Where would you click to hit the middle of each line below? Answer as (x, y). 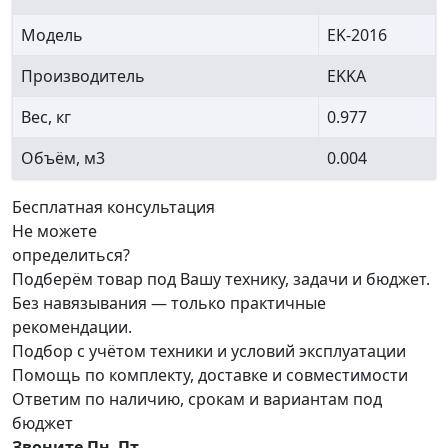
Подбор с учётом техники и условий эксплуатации (209, 351)
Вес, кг (46, 117)
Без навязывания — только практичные (169, 303)
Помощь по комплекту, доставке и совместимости (210, 375)
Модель (52, 35)
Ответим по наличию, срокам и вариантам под (197, 399)
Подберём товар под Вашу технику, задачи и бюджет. (221, 279)
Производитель (83, 76)
